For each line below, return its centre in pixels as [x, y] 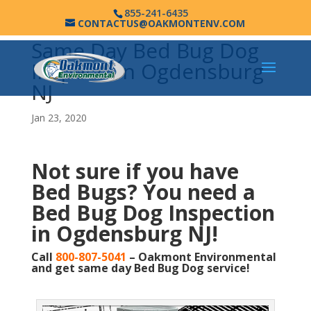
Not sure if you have [135, 171]
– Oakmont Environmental [201, 257]
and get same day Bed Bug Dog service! [140, 268]
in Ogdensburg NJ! [124, 234]
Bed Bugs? [87, 192]
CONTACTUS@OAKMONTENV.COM [162, 23]
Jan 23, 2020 [59, 118]
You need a [199, 192]
